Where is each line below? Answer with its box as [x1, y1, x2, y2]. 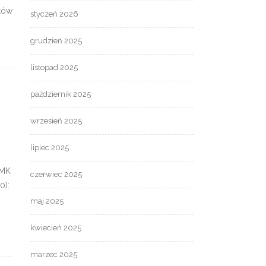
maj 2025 [30, 197, 64, 206]
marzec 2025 [30, 250, 77, 259]
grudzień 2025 [30, 36, 82, 46]
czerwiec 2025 [30, 170, 82, 179]
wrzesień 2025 [30, 116, 82, 126]
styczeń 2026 [30, 9, 78, 19]
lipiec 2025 [30, 143, 69, 153]
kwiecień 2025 [30, 223, 81, 233]
